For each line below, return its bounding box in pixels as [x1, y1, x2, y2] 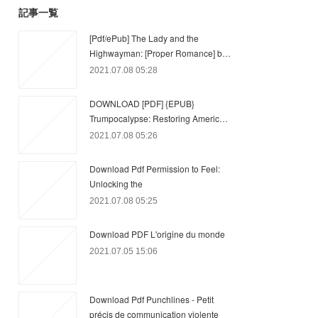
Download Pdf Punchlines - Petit [89, 293, 214, 305]
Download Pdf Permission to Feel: [89, 163, 220, 175]
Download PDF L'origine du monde [89, 228, 225, 240]
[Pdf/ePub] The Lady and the [89, 32, 199, 44]
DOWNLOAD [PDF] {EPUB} [89, 97, 194, 109]
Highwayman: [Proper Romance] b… [89, 47, 231, 59]
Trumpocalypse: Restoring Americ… [89, 112, 228, 124]
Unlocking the [89, 177, 143, 190]
